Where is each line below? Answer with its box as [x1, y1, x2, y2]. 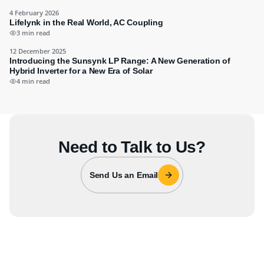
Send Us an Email [89, 170, 159, 180]
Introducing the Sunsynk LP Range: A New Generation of [9, 56, 230, 65]
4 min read [16, 77, 50, 85]
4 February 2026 [9, 8, 59, 17]
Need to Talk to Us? [58, 138, 206, 156]
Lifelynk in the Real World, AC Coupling [9, 18, 163, 27]
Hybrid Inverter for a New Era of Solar [9, 66, 153, 75]
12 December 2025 [9, 47, 66, 55]
